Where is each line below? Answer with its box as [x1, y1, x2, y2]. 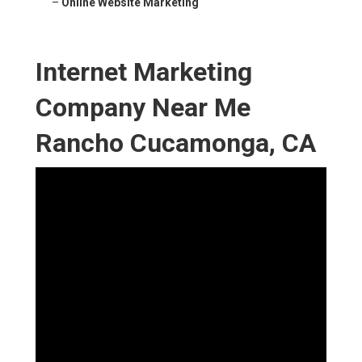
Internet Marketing [36, 57, 252, 88]
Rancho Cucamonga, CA [36, 128, 316, 159]
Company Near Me [36, 92, 250, 124]
